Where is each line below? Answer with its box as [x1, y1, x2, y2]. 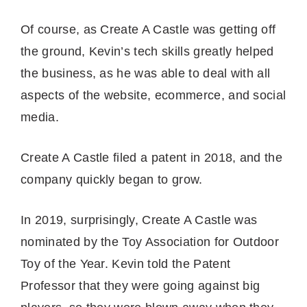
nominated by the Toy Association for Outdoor [21, 234, 280, 249]
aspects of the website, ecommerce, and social [21, 88, 286, 102]
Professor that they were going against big [21, 278, 260, 293]
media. [21, 110, 63, 124]
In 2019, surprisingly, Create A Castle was [21, 212, 258, 227]
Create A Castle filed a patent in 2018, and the [21, 150, 283, 164]
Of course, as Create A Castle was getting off [21, 22, 276, 36]
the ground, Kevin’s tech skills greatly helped [21, 44, 274, 58]
